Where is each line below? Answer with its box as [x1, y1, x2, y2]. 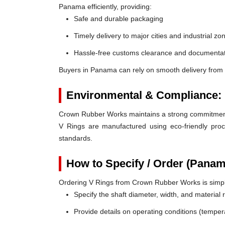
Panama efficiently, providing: [59, 3, 152, 11]
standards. [59, 134, 92, 142]
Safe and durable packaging [74, 15, 163, 23]
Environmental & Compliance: [66, 89, 221, 101]
